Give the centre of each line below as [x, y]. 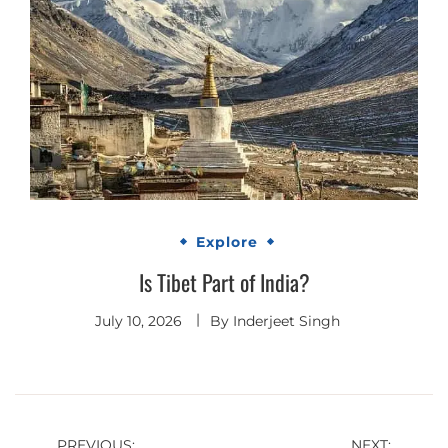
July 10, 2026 [138, 320]
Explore [226, 241]
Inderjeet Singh [286, 320]
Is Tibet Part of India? [224, 281]
